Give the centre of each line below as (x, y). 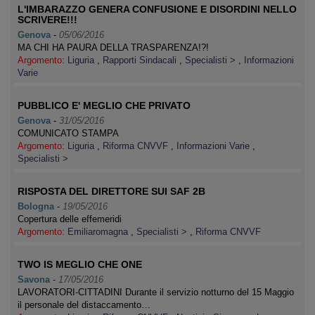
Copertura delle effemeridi (70, 219)
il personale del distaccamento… (84, 305)
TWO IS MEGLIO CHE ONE (80, 264)
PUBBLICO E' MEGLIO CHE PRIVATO (104, 105)
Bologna (36, 206)
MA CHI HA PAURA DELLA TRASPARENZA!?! (113, 47)
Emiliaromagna (99, 232)
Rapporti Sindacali (141, 60)
